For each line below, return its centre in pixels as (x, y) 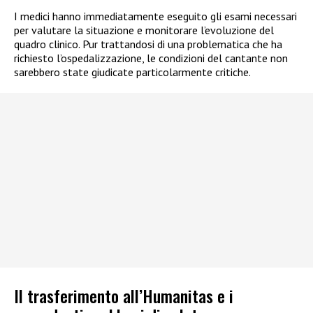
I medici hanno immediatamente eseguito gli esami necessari (155, 16)
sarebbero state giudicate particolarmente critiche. (132, 72)
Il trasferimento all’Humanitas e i (124, 296)
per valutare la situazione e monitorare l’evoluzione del (144, 30)
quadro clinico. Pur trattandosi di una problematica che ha (148, 44)
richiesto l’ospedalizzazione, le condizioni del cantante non (151, 58)
